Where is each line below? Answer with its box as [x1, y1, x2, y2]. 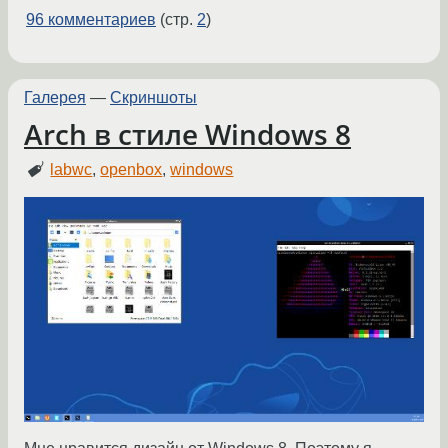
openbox [100, 161, 163, 179]
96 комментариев [26, 11, 156, 29]
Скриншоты [110, 89, 197, 107]
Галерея [24, 89, 86, 107]
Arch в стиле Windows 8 [24, 114, 351, 153]
